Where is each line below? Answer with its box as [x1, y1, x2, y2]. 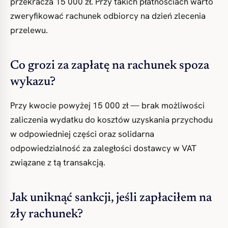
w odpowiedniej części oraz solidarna [10, 128, 154, 139]
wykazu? [10, 76, 55, 88]
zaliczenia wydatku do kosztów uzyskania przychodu [10, 114, 213, 125]
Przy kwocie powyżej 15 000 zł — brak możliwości [10, 100, 205, 111]
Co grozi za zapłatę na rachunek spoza [10, 60, 209, 72]
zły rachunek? [10, 208, 83, 220]
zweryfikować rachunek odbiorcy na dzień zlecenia [10, 10, 206, 21]
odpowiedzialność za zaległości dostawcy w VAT [10, 142, 196, 154]
